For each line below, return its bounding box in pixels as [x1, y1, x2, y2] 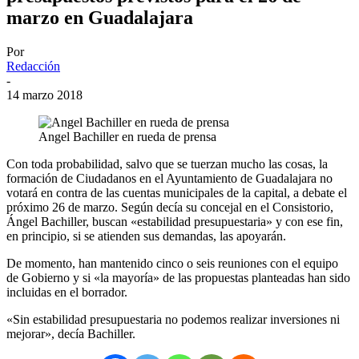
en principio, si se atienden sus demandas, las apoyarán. [6, 228, 286, 243]
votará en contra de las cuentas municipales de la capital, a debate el [6, 185, 347, 200]
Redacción [6, 58, 60, 73]
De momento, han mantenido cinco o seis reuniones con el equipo [6, 256, 338, 270]
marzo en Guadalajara [6, 6, 193, 28]
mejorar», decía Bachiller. [6, 326, 135, 341]
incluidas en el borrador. [6, 284, 127, 299]
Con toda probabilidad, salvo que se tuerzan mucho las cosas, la [6, 156, 328, 171]
